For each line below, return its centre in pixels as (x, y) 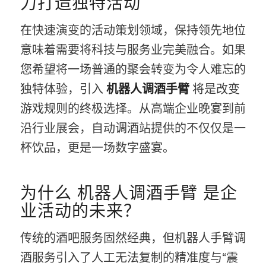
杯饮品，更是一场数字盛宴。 (97, 148)
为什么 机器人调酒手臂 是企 (129, 192)
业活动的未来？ (80, 210)
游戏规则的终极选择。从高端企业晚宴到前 (133, 109)
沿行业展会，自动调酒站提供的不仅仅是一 (133, 129)
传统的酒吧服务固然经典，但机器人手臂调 (133, 238)
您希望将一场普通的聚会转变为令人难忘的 (133, 70)
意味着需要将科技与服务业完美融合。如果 (133, 50)
